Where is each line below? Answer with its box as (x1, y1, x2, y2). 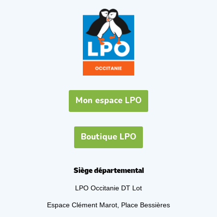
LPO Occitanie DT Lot (75, 184, 142, 192)
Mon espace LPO (76, 95, 141, 107)
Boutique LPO (81, 131, 136, 143)
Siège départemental (73, 167, 144, 174)
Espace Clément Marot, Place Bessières (47, 201, 170, 209)
